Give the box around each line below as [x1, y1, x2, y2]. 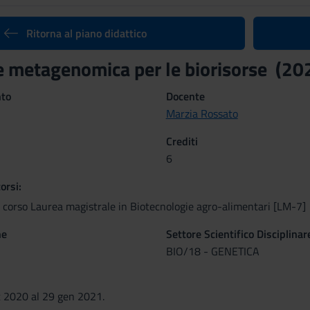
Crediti [165, 133, 198, 149]
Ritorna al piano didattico [26, 25, 147, 42]
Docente [165, 88, 205, 104]
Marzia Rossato [165, 105, 238, 122]
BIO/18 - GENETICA [165, 243, 259, 259]
